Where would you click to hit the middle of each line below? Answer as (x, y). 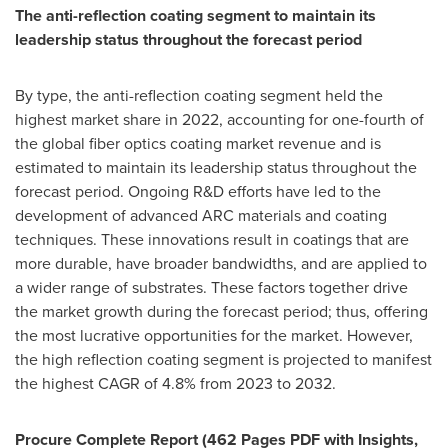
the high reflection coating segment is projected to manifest (223, 359)
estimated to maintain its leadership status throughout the (216, 167)
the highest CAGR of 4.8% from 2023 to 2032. (175, 383)
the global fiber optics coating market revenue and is (198, 143)
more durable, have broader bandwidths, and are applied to (221, 263)
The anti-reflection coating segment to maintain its (195, 15)
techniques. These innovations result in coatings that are (212, 239)
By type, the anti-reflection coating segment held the (199, 95)
